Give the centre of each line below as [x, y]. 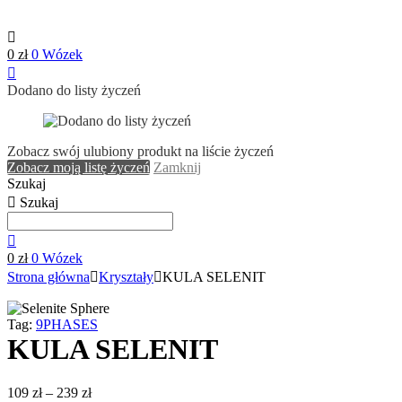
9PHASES [67, 324]
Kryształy [126, 277]
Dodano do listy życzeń [74, 90]
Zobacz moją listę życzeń [79, 167]
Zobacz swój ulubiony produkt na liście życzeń [140, 151]
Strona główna [48, 277]
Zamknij [177, 167]
